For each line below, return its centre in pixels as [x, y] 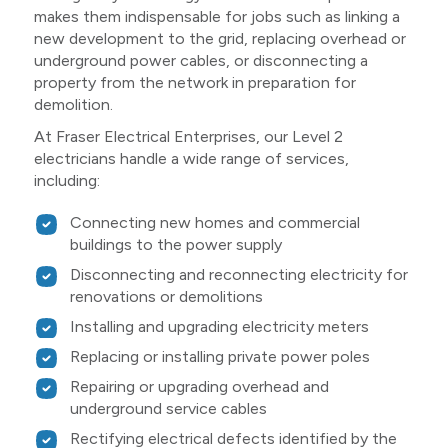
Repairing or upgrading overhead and [199, 387]
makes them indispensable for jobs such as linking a [216, 17]
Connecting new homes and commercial [214, 223]
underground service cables [168, 409]
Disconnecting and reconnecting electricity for [238, 275]
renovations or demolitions [166, 297]
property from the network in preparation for [194, 83]
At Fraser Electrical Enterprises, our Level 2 [188, 137]
